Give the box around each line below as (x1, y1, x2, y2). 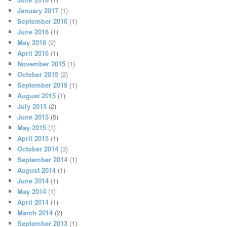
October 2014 (17, 143, 59, 154)
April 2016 (17, 48, 49, 58)
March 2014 (17, 207, 53, 217)
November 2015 (17, 58, 66, 68)
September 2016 (17, 16, 68, 26)
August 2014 (17, 165, 56, 175)
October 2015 (17, 69, 59, 79)
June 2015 (17, 111, 49, 122)
